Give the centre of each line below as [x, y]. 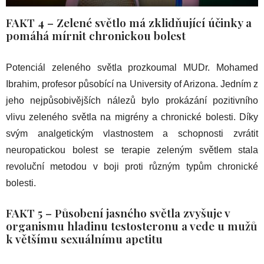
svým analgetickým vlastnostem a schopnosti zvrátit [132, 133]
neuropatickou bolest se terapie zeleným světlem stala [132, 150]
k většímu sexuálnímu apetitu [84, 238]
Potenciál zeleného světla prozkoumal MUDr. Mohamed [132, 67]
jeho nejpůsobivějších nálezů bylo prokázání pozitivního [132, 100]
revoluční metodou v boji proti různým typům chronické [132, 166]
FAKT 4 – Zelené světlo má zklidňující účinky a [129, 22]
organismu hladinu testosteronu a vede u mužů [131, 225]
